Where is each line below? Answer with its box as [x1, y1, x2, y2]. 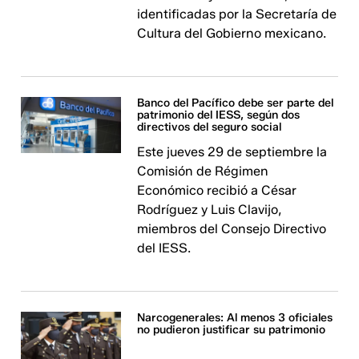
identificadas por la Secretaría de [137, 6, 337, 22]
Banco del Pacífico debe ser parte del [137, 95, 334, 110]
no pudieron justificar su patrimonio [137, 322, 326, 337]
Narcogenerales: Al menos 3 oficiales [137, 310, 333, 325]
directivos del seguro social [137, 119, 282, 134]
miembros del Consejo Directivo [137, 220, 327, 236]
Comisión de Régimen [137, 163, 269, 179]
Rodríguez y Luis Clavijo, [137, 201, 283, 217]
